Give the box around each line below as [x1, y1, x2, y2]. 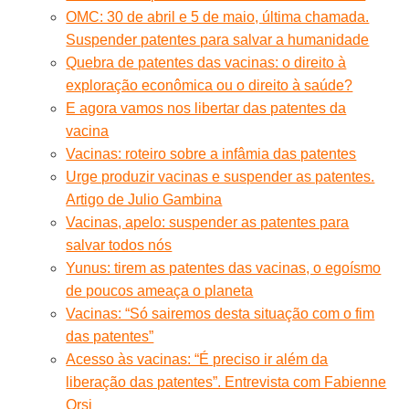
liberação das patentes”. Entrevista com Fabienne [66, 373, 387, 390]
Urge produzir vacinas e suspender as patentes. [66, 168, 375, 184]
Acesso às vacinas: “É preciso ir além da [66, 351, 329, 367]
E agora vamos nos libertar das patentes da [66, 100, 347, 116]
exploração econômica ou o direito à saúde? [66, 77, 353, 93]
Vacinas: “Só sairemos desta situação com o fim [66, 305, 375, 321]
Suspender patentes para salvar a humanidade [66, 31, 370, 47]
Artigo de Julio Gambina [66, 191, 223, 207]
